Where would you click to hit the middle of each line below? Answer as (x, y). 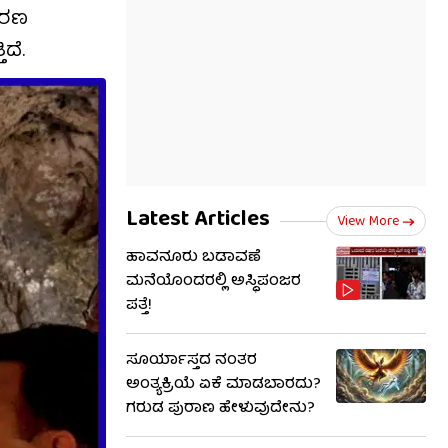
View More (368, 222)
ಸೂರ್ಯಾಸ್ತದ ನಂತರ (191, 361)
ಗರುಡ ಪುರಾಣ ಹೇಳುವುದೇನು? (220, 409)
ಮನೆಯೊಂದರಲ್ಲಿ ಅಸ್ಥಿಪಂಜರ (213, 282)
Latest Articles (198, 220)
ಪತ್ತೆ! (139, 306)
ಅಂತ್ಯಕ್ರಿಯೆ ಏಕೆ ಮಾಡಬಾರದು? (223, 385)
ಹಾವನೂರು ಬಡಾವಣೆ (193, 258)
